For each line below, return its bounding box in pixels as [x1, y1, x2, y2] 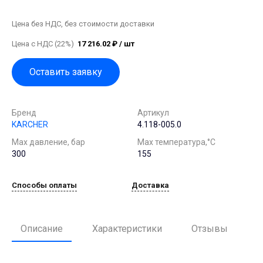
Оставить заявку [29, 66, 102, 77]
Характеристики [92, 222, 162, 234]
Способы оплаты [12, 181, 77, 190]
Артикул [137, 107, 169, 117]
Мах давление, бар [12, 137, 85, 147]
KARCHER [12, 119, 48, 129]
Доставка [131, 181, 169, 190]
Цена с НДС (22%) [12, 39, 77, 48]
